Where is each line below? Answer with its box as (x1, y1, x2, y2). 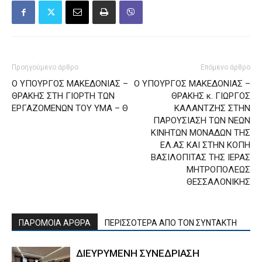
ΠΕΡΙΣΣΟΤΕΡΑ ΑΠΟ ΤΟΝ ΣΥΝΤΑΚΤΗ (105, 218, 237, 227)
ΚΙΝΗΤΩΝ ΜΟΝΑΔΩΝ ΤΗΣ (151, 127, 250, 138)
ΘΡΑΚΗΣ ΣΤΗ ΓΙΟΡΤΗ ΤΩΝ (12, 90, 115, 101)
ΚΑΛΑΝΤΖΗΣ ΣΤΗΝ (174, 102, 250, 113)
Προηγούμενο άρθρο (12, 63, 78, 71)
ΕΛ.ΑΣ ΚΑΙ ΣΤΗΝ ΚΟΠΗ (160, 139, 250, 150)
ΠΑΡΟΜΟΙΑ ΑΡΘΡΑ (19, 218, 91, 227)
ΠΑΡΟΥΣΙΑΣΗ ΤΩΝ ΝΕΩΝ (153, 115, 250, 126)
